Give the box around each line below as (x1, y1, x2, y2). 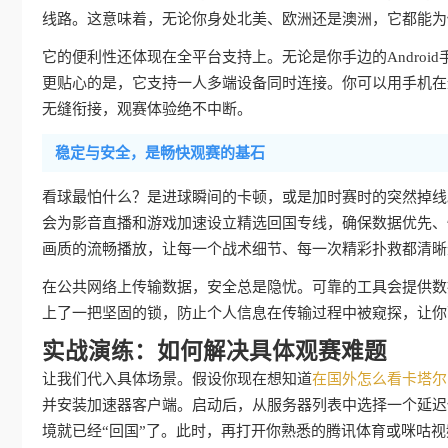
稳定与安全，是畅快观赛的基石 (55, 145, 265, 161)
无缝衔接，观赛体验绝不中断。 (42, 101, 252, 117)
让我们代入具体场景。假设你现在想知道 (42, 371, 312, 387)
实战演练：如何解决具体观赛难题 (42, 339, 387, 364)
